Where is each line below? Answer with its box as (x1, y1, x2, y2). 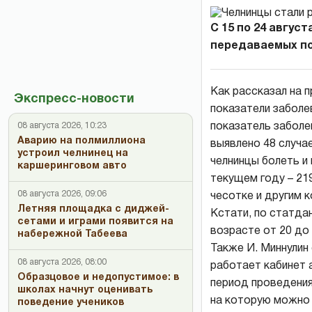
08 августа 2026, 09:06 (17, 190, 107, 198)
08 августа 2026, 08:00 (17, 258, 107, 266)
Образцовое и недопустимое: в (17, 273, 179, 282)
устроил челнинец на (17, 149, 128, 158)
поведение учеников (17, 298, 124, 307)
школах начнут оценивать (17, 286, 153, 295)
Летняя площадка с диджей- (17, 205, 169, 214)
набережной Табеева (17, 230, 127, 239)
